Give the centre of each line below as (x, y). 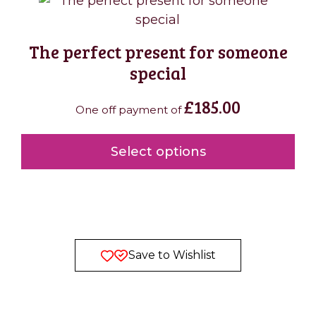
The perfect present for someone (158, 51)
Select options (158, 152)
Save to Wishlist (172, 255)
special (158, 73)
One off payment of (130, 110)
